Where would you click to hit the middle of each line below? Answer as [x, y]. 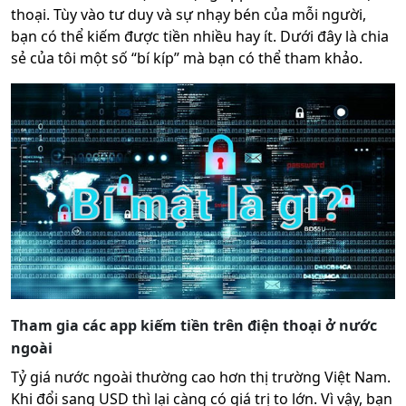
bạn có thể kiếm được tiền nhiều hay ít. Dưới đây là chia [200, 36]
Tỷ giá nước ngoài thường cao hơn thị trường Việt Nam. [201, 377]
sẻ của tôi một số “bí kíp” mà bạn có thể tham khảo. [187, 58]
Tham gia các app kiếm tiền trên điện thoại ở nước [194, 325]
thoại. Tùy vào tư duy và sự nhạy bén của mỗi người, [188, 14]
